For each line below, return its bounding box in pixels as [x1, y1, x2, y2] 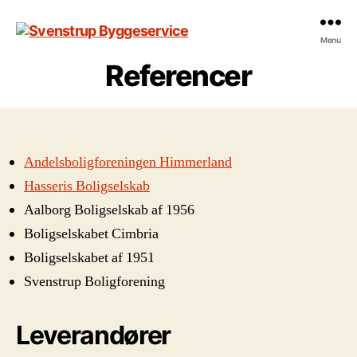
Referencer [105, 58, 252, 93]
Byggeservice [15, 57, 106, 73]
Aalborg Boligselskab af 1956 [24, 201, 194, 219]
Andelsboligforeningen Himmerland [24, 153, 232, 171]
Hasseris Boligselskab [24, 177, 150, 195]
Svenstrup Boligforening [24, 273, 165, 291]
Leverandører [16, 320, 171, 351]
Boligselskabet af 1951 [24, 249, 155, 267]
